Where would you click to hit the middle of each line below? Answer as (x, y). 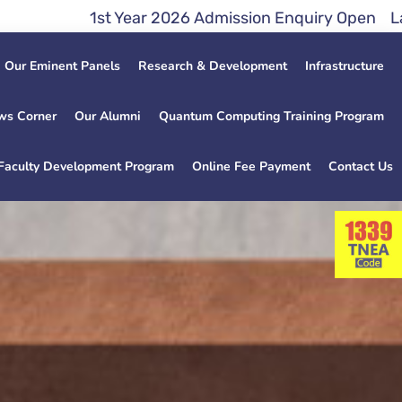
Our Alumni (107, 116)
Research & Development (212, 66)
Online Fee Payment (251, 166)
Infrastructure (344, 66)
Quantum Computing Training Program (271, 116)
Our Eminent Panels (62, 66)
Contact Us (360, 166)
